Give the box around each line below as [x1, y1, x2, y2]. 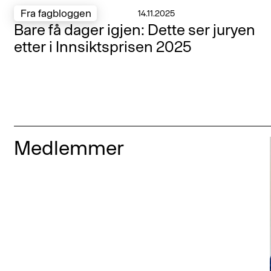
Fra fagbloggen [20, 7, 91, 19]
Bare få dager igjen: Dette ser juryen [14, 21, 256, 39]
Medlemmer [14, 136, 125, 160]
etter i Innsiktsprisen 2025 [14, 38, 192, 56]
